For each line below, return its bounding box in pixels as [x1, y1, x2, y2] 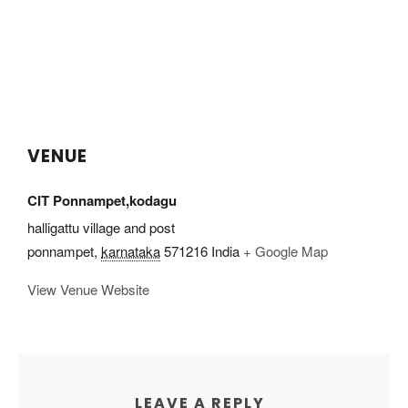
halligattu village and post [27, 217, 175, 237]
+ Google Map [243, 240, 328, 260]
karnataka [101, 240, 160, 260]
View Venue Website [27, 279, 149, 299]
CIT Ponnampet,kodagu [27, 189, 177, 210]
